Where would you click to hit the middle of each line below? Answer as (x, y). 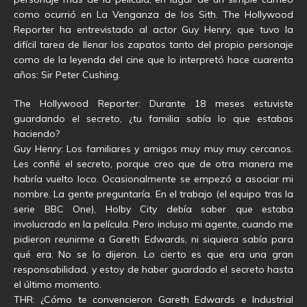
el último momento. (58, 285)
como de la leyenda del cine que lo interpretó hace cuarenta (153, 60)
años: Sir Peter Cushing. (67, 75)
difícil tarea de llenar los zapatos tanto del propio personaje (153, 45)
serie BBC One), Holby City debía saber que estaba (153, 209)
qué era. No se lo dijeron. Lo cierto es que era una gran (153, 255)
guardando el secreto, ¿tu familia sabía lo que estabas (153, 119)
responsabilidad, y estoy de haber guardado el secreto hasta (153, 270)
